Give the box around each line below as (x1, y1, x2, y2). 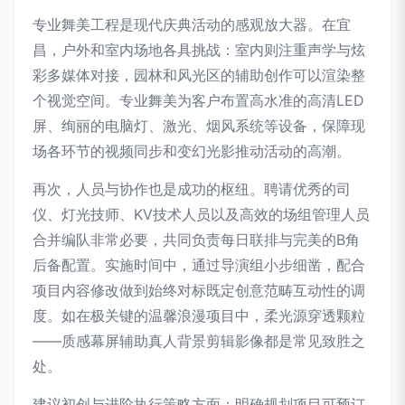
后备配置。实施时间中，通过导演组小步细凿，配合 (33, 256, 365, 274)
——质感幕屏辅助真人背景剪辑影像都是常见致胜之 (33, 332, 365, 350)
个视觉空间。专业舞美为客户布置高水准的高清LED (33, 91, 364, 109)
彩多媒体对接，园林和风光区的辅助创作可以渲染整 (33, 66, 365, 84)
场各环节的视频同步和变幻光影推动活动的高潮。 (33, 142, 351, 160)
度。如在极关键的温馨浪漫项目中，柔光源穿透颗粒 (33, 306, 365, 325)
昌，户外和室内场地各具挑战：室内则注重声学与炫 (33, 41, 365, 59)
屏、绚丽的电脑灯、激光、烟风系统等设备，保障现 (33, 117, 365, 135)
